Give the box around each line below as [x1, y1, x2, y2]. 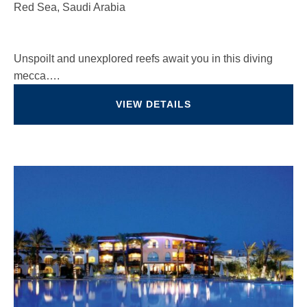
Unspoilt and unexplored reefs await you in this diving [14, 53, 273, 64]
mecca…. [14, 70, 60, 82]
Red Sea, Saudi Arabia [14, 1, 125, 13]
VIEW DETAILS [116, 99, 191, 110]
